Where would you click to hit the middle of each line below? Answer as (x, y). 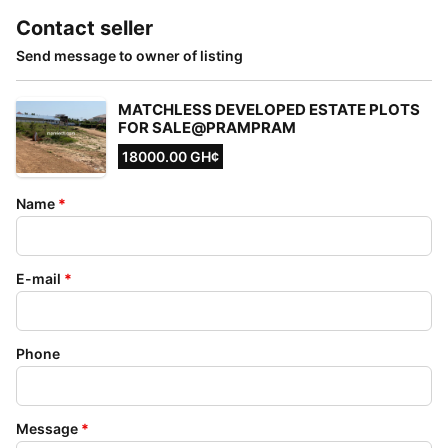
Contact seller (84, 28)
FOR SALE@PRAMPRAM (207, 127)
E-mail (38, 278)
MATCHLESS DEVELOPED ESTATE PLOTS (269, 109)
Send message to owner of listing (129, 55)
